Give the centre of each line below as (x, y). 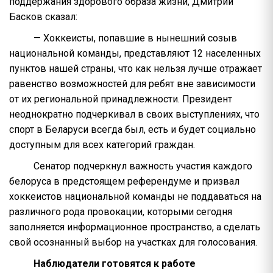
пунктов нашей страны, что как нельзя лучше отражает (136, 69)
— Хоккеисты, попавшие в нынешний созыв (135, 38)
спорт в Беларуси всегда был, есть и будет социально (133, 129)
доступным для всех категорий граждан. (102, 145)
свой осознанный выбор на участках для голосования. (133, 242)
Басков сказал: (43, 17)
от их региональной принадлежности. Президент (121, 99)
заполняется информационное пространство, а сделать (135, 227)
